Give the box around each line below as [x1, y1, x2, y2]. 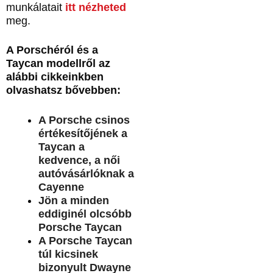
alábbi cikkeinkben [6, 71, 104, 83]
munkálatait [6, 1, 65, 14]
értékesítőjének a [38, 127, 127, 140]
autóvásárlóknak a [38, 167, 134, 180]
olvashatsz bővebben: [6, 84, 121, 97]
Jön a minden [38, 194, 109, 207]
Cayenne [38, 180, 84, 193]
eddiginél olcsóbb [38, 207, 132, 220]
